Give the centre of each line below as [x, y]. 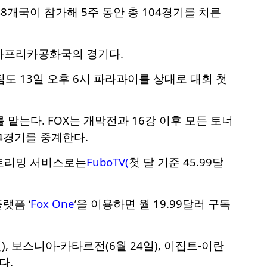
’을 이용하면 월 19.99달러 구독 [152, 203]
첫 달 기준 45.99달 [176, 162]
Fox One [52, 203]
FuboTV [105, 162]
